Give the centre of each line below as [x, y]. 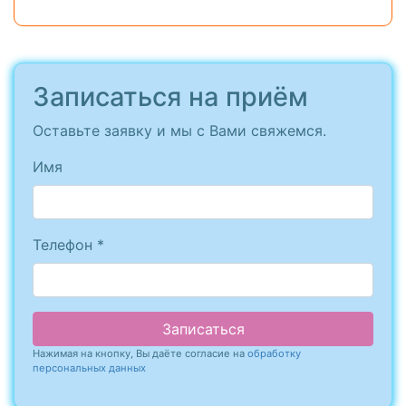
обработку [274, 354]
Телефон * [68, 245]
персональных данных [89, 368]
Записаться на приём [170, 97]
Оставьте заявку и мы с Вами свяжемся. [179, 131]
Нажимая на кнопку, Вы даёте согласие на [140, 354]
